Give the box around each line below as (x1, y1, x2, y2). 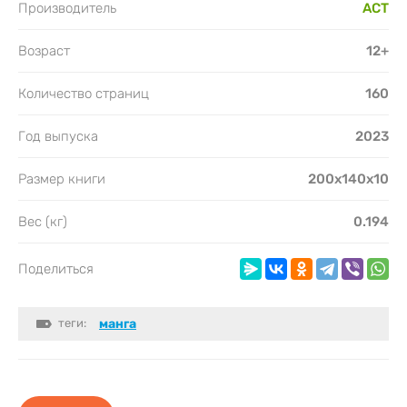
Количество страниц (18, 84, 149, 102)
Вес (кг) (18, 213, 67, 230)
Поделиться (18, 260, 94, 277)
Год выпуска (18, 127, 98, 144)
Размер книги (18, 170, 105, 187)
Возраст (18, 42, 70, 59)
